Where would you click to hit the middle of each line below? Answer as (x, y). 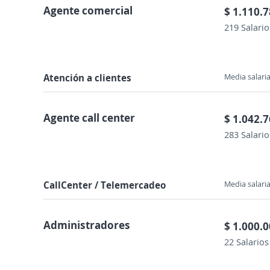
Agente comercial (88, 10)
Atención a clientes (87, 78)
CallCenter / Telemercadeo (105, 185)
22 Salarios (246, 242)
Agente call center (89, 118)
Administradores (87, 225)
